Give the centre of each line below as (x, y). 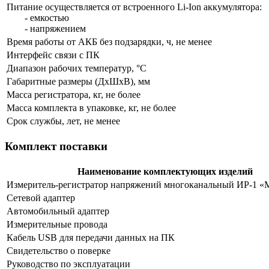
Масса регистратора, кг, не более (74, 95)
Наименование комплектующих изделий (165, 171)
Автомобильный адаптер (58, 211)
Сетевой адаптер (41, 198)
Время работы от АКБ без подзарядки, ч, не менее (109, 42)
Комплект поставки (56, 146)
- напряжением (55, 29)
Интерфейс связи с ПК (53, 55)
